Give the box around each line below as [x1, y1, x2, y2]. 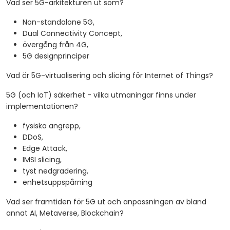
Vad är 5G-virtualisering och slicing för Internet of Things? [6, 70, 213, 81]
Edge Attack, [23, 143, 67, 154]
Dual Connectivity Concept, [23, 28, 122, 39]
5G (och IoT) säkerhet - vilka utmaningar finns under [6, 90, 196, 101]
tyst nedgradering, [23, 166, 88, 177]
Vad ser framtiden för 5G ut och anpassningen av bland [6, 197, 206, 207]
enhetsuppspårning [23, 177, 92, 188]
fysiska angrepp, [23, 121, 81, 131]
